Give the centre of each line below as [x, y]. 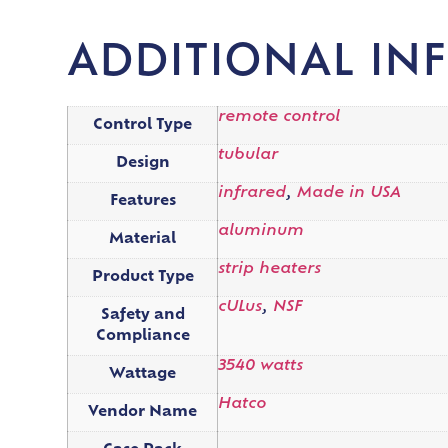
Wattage [143, 374]
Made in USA [349, 193]
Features [142, 201]
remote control [279, 117]
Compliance [142, 336]
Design [142, 163]
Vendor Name [143, 412]
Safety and [142, 315]
